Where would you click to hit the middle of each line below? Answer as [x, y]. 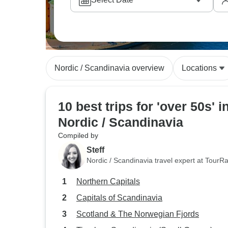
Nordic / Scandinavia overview [109, 68]
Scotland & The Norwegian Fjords [138, 214]
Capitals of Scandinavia [119, 198]
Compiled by [78, 135]
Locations [199, 68]
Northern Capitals [108, 181]
